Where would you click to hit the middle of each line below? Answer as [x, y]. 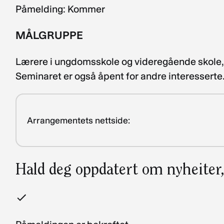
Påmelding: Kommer [60, 9]
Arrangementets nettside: [79, 120]
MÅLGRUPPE [49, 35]
